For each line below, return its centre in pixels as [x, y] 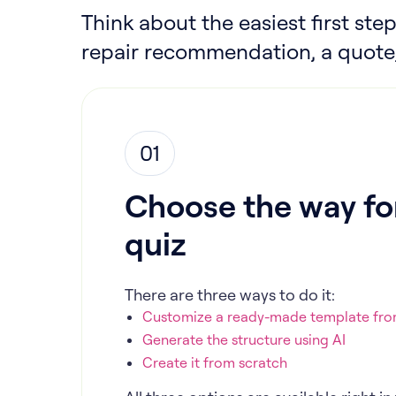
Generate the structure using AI [244, 339]
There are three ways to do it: [230, 294]
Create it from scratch [215, 362]
